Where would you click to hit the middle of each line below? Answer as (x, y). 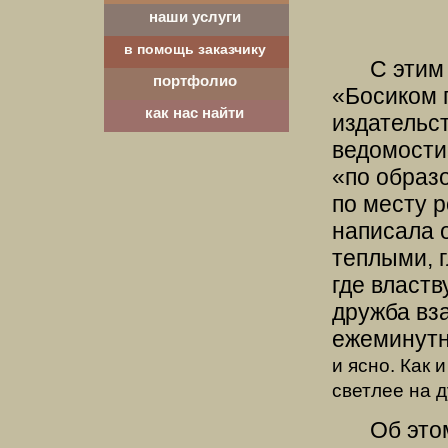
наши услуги (194, 16)
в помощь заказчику (194, 48)
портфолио (194, 80)
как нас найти (194, 112)
